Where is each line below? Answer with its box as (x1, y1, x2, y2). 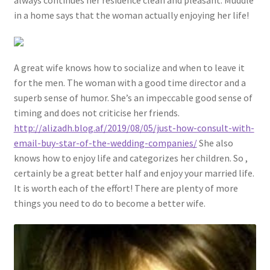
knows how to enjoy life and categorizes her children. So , (13, 151, 248, 164)
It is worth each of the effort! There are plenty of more (13, 181, 238, 194)
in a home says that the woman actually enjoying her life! (13, 9, 249, 22)
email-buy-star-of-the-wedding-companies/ (13, 136, 197, 149)
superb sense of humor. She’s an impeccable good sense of (13, 91, 253, 104)
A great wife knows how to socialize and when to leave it (13, 61, 245, 74)
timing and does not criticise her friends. (13, 106, 180, 119)
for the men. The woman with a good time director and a (13, 76, 246, 89)
